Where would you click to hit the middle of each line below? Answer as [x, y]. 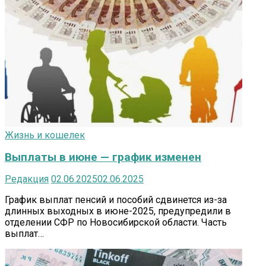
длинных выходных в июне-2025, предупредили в [118, 211]
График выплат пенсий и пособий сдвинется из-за [116, 199]
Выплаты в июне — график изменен [103, 157]
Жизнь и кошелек [45, 135]
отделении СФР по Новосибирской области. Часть [116, 222]
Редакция [27, 179]
